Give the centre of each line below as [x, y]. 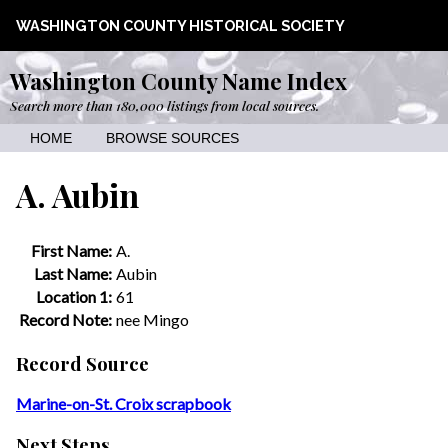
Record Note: [65, 319]
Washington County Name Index [178, 81]
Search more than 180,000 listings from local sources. [164, 105]
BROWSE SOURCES [172, 138]
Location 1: [74, 296]
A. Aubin [77, 195]
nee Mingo [152, 319]
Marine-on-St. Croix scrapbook [123, 404]
